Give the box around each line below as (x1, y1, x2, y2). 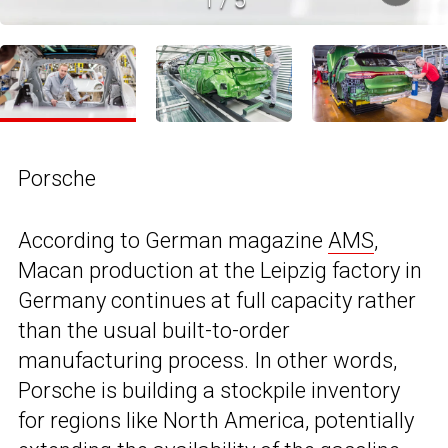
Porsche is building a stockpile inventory (18, 377, 400, 403)
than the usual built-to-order (18, 317, 290, 343)
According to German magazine (18, 227, 328, 253)
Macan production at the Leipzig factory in (18, 257, 422, 283)
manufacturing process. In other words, (18, 347, 397, 373)
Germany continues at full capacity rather (18, 287, 416, 313)
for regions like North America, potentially (18, 407, 414, 433)
